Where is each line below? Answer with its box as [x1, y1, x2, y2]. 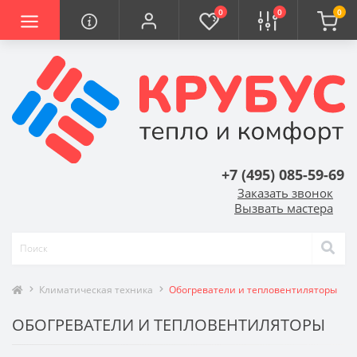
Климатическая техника [39, 282, 153, 296]
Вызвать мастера [234, 199, 333, 216]
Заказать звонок [237, 184, 333, 201]
